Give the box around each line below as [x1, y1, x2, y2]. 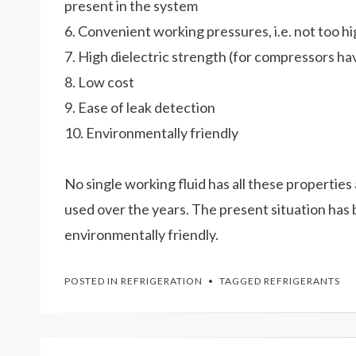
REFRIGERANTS [264, 275, 340, 287]
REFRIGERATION [121, 275, 203, 287]
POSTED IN [64, 275, 121, 287]
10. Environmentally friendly [64, 124, 238, 141]
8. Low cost [64, 73, 134, 91]
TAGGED [219, 275, 264, 287]
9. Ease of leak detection [64, 99, 215, 116]
